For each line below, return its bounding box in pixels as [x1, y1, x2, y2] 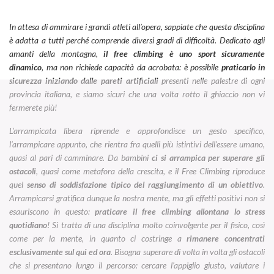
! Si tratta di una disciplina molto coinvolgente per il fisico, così [47, 220, 265, 231]
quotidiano [9, 220, 47, 231]
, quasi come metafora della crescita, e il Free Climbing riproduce [36, 166, 265, 177]
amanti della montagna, [9, 48, 98, 59]
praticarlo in [221, 61, 265, 72]
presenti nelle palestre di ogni [161, 75, 265, 86]
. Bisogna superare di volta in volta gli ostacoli [111, 246, 265, 257]
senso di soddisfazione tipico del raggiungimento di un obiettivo [26, 179, 264, 190]
